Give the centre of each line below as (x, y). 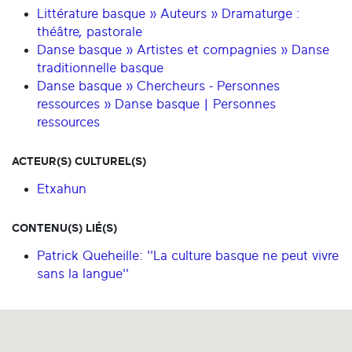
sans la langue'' (83, 274)
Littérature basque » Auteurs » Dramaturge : (169, 14)
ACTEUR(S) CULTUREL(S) (79, 162)
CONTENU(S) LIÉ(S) (64, 229)
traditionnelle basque (100, 68)
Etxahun (62, 189)
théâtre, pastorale (90, 32)
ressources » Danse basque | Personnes (156, 104)
